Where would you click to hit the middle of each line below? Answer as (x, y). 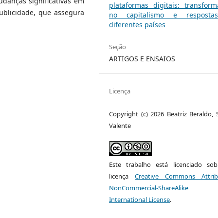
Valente (120, 125)
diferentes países (137, 24)
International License (140, 199)
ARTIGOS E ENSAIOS (142, 58)
